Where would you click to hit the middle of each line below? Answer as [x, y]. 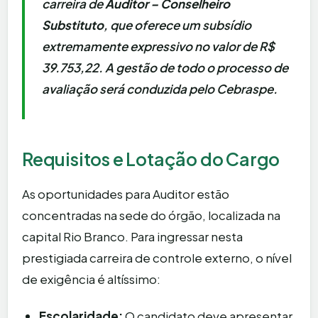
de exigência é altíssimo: [91, 279]
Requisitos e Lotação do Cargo [151, 159]
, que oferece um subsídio [177, 25]
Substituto [73, 25]
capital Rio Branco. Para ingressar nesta [132, 237]
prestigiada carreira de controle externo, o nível [157, 258]
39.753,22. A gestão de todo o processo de [165, 68]
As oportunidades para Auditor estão [126, 194]
